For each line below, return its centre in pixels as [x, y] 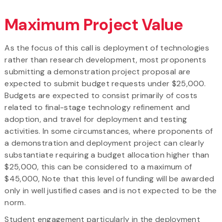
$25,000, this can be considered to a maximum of [98, 166]
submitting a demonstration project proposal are [98, 71]
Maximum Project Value [94, 25]
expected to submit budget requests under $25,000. [105, 83]
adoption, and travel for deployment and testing [96, 119]
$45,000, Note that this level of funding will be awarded [110, 178]
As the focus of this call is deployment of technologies [107, 48]
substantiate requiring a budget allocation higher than [107, 155]
